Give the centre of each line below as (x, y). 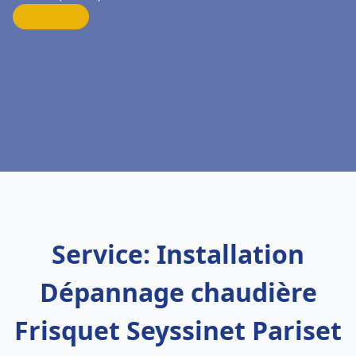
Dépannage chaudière (178, 292)
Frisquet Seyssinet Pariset (178, 330)
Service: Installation (178, 254)
